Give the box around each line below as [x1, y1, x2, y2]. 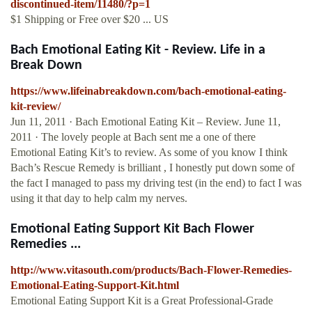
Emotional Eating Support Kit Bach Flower [10, 222, 254, 237]
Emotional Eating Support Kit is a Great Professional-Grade [10, 295, 273, 307]
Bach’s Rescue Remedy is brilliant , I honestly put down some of [10, 162, 295, 174]
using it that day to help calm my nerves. [10, 192, 187, 205]
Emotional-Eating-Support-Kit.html [10, 279, 179, 292]
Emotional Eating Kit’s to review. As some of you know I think [10, 146, 288, 159]
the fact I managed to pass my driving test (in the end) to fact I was [10, 177, 302, 189]
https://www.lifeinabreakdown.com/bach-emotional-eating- [10, 85, 286, 97]
